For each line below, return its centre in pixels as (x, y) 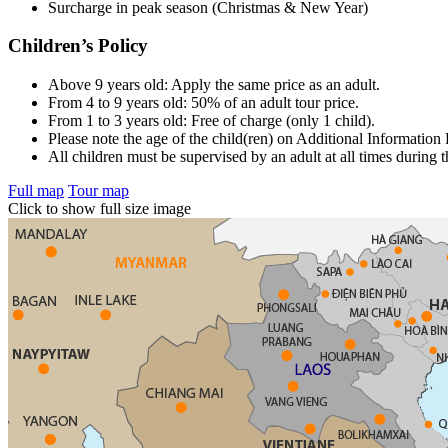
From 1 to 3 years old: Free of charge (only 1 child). (211, 121)
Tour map (98, 191)
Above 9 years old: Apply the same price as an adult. (214, 85)
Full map (36, 191)
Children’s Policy (78, 46)
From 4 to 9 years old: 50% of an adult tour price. (203, 103)
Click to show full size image (99, 209)
